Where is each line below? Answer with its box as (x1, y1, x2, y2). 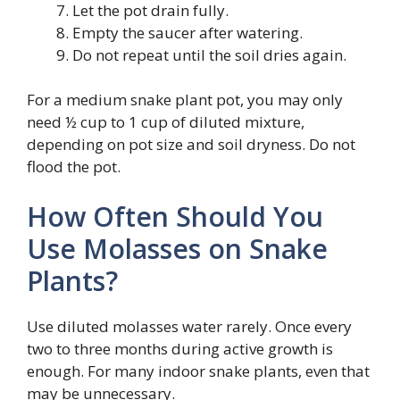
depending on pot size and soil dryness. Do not (27, 134, 355, 155)
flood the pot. (27, 156, 121, 178)
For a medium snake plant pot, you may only (27, 89, 343, 111)
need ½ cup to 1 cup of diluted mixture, (27, 112, 304, 133)
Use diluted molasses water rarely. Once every (27, 315, 352, 337)
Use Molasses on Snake (27, 229, 328, 267)
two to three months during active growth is (27, 337, 333, 359)
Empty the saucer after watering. (72, 21, 303, 43)
